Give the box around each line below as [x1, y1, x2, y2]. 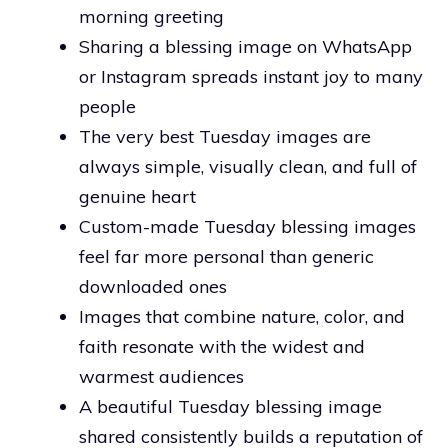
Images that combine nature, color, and [79, 304, 405, 328]
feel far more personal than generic [79, 244, 374, 268]
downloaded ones [79, 274, 227, 298]
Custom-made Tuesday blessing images [79, 214, 416, 238]
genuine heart [79, 184, 196, 208]
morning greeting [79, 4, 224, 28]
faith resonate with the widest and [79, 334, 365, 358]
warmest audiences [79, 364, 244, 388]
